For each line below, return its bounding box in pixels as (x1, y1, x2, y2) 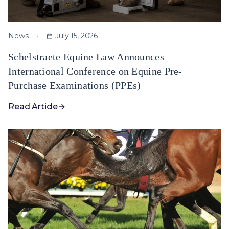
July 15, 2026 (55, 31, 98, 41)
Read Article (8, 102, 58, 112)
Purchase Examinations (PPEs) (8, 80, 141, 91)
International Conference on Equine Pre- (8, 65, 182, 77)
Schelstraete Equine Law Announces (8, 51, 164, 63)
